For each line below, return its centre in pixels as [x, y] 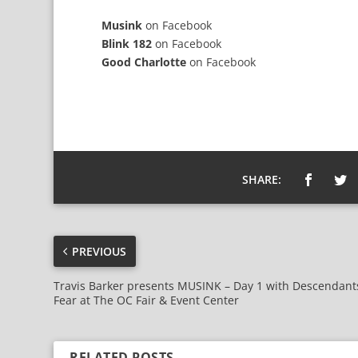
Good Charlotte [144, 62]
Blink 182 [127, 43]
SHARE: [262, 179]
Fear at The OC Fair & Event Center [147, 300]
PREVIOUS [99, 251]
